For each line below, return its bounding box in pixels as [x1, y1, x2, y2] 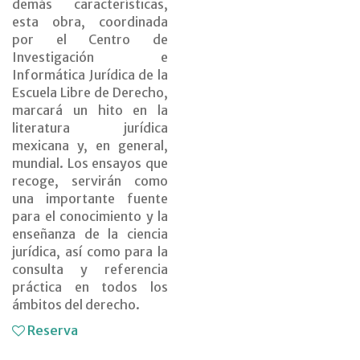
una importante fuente [12, 190, 168, 207]
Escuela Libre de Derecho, [12, 84, 168, 101]
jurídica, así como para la [12, 243, 168, 260]
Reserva [25, 322, 78, 339]
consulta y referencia [12, 261, 168, 278]
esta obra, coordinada [12, 14, 168, 31]
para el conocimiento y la [12, 208, 168, 225]
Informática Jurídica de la [12, 67, 168, 84]
